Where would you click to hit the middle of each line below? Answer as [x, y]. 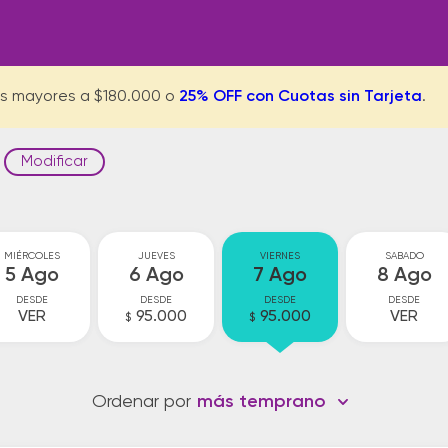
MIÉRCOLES [32, 256]
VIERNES [280, 256]
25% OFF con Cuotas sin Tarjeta [300, 97]
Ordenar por [141, 402]
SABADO [404, 256]
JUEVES [156, 256]
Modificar [54, 161]
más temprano [261, 402]
